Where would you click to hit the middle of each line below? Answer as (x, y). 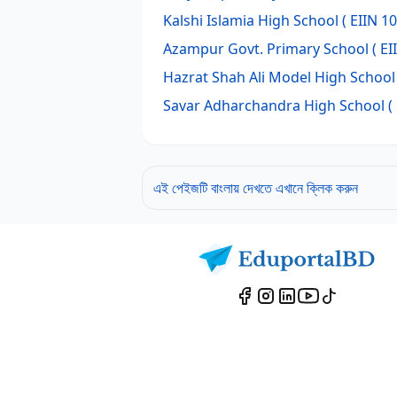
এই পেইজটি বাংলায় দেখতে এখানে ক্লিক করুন (256, 188)
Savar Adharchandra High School (274, 105)
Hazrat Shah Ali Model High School (279, 77)
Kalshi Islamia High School (251, 20)
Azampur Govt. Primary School (266, 49)
